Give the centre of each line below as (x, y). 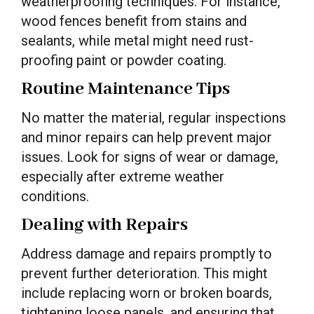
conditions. (55, 196)
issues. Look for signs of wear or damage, (150, 157)
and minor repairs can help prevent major (146, 137)
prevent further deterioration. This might (144, 273)
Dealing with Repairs (104, 225)
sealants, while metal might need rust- (137, 40)
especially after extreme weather (123, 176)
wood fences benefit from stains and (134, 21)
